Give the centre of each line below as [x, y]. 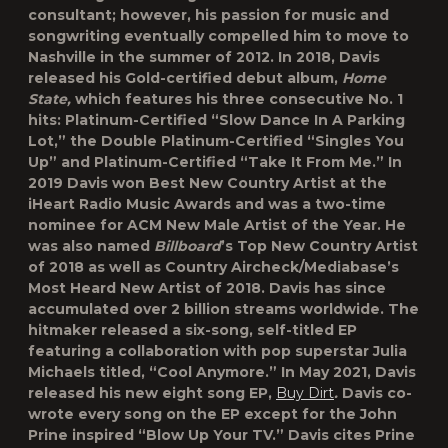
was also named [91, 246]
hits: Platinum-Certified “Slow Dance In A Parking [216, 120]
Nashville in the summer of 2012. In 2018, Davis [204, 57]
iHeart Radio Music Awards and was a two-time [207, 204]
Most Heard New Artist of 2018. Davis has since [207, 288]
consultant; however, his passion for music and [208, 15]
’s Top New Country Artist [319, 246]
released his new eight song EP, [152, 393]
